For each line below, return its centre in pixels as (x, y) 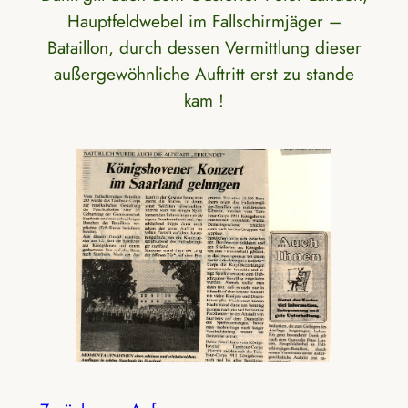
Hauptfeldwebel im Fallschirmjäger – (204, 21)
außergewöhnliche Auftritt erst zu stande (204, 74)
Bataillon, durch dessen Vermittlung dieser (204, 48)
